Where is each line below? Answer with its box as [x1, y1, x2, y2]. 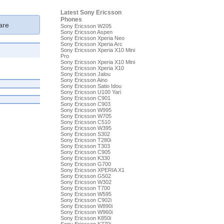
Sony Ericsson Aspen [60, 29, 112, 35]
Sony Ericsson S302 [60, 131, 110, 137]
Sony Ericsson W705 [60, 113, 111, 119]
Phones [60, 16, 82, 23]
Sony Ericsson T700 [60, 185, 110, 191]
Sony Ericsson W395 [60, 125, 111, 131]
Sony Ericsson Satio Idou [60, 83, 121, 89]
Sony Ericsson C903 [60, 101, 110, 107]
